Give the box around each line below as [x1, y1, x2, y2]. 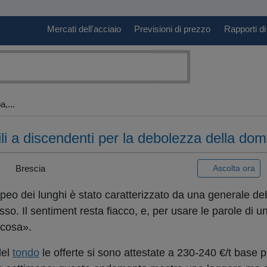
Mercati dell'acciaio [46, 24, 121, 35]
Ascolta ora [213, 163, 256, 173]
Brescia [13, 163, 45, 173]
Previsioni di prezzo [134, 24, 211, 35]
